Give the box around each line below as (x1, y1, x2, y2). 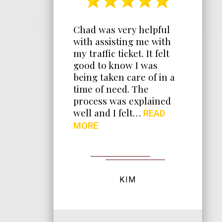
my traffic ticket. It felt (73, 47, 169, 60)
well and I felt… (73, 106, 143, 119)
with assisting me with (73, 35, 171, 48)
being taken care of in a (73, 70, 175, 84)
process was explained (73, 94, 171, 108)
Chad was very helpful (73, 23, 170, 36)
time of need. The (73, 82, 149, 96)
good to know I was (73, 58, 158, 72)
